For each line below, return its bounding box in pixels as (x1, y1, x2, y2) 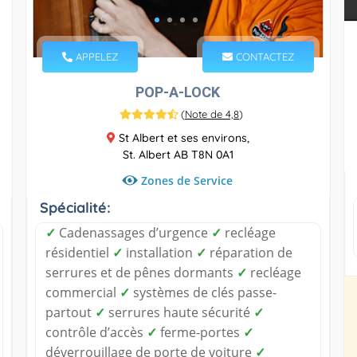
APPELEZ (72, 49, 118, 63)
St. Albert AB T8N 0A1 (122, 147, 233, 162)
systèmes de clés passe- (129, 283, 277, 301)
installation (122, 243, 196, 261)
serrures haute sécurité (104, 303, 253, 321)
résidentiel (45, 243, 112, 261)
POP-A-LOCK (135, 83, 221, 100)
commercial (45, 283, 120, 301)
